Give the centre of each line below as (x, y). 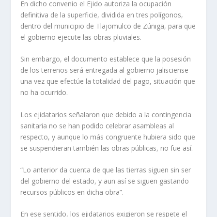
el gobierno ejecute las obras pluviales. (81, 37)
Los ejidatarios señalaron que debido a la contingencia (106, 114)
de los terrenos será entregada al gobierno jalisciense (105, 70)
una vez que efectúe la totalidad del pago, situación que (108, 81)
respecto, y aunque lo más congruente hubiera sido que (108, 137)
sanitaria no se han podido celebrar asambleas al (97, 125)
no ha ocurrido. (44, 93)
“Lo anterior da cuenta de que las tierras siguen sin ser (106, 170)
